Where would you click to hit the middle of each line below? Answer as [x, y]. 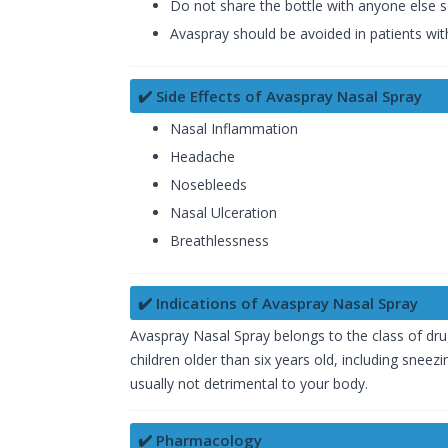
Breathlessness [219, 241]
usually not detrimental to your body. [249, 384]
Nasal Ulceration [223, 213]
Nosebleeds [208, 185]
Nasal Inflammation [234, 129]
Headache [202, 157]
